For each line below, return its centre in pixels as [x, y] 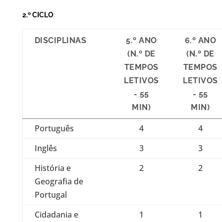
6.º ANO [200, 40]
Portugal [51, 195]
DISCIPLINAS [60, 40]
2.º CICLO [38, 15]
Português [54, 128]
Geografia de [59, 181]
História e [53, 168]
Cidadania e [56, 215]
